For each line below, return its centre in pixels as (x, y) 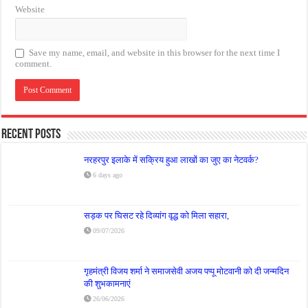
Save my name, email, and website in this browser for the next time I (155, 53)
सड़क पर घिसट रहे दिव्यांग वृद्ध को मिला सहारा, (157, 216)
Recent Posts (31, 135)
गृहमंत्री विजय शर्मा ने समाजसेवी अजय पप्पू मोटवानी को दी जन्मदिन (187, 272)
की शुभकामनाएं (108, 284)
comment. (34, 64)
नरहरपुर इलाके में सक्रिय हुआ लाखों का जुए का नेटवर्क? (172, 160)
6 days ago (108, 175)
